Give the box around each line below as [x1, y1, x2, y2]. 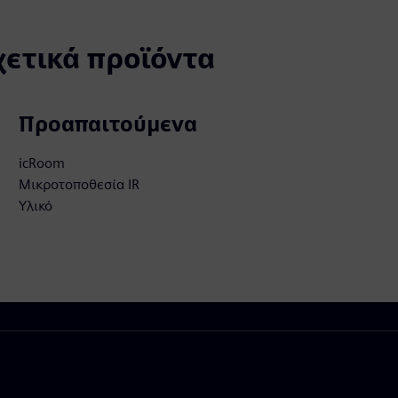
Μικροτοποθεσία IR [19, 176, 140, 193]
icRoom [19, 155, 66, 171]
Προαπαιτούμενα [19, 111, 198, 137]
